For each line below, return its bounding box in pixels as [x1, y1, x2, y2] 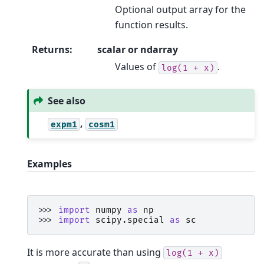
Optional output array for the [115, 3, 246, 16]
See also [48, 94, 86, 107]
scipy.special [95, 214, 164, 225]
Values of [115, 60, 159, 74]
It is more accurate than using [27, 245, 163, 259]
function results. [115, 18, 188, 32]
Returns [32, 43, 70, 57]
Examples [27, 157, 72, 171]
